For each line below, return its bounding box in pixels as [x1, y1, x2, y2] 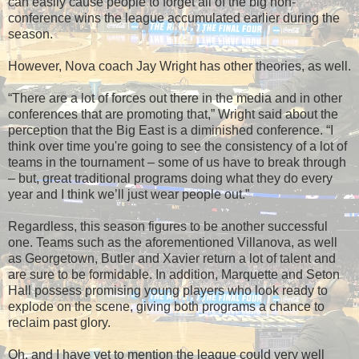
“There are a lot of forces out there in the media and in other [8, 91, 342, 105]
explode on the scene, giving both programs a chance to [8, 299, 325, 313]
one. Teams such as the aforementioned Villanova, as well [8, 235, 337, 249]
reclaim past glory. [8, 315, 111, 329]
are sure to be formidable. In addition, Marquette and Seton [8, 267, 340, 281]
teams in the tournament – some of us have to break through [8, 155, 346, 169]
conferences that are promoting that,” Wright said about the [8, 107, 338, 121]
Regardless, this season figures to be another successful [8, 219, 328, 233]
